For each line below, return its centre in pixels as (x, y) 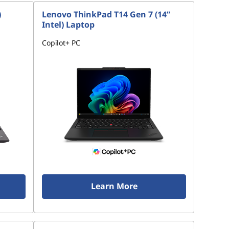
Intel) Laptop (68, 25)
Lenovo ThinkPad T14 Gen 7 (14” (106, 14)
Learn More (114, 186)
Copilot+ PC (61, 43)
